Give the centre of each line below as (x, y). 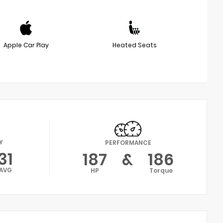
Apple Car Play (26, 45)
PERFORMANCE (128, 143)
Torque (161, 171)
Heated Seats (134, 45)
